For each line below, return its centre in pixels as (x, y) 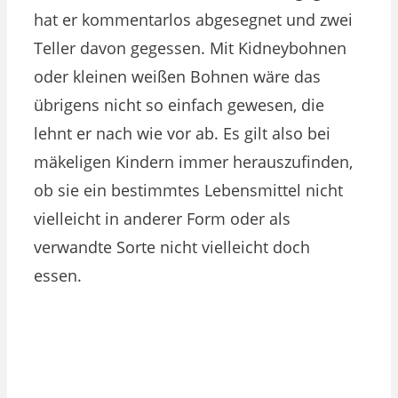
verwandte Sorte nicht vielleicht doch (172, 247)
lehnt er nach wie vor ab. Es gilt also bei (182, 133)
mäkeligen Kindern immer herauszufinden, (193, 161)
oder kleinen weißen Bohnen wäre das (177, 76)
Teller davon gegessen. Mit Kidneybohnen (190, 48)
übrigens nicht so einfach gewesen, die (179, 104)
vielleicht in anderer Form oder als (162, 218)
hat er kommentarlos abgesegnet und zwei (193, 19)
